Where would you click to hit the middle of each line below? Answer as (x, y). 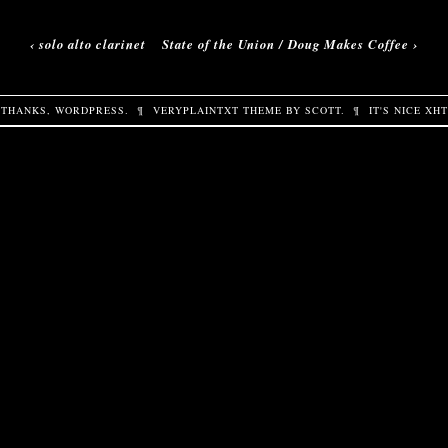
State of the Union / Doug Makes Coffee (286, 43)
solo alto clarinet (92, 43)
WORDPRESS (89, 110)
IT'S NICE (397, 110)
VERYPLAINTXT (196, 110)
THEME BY (272, 110)
